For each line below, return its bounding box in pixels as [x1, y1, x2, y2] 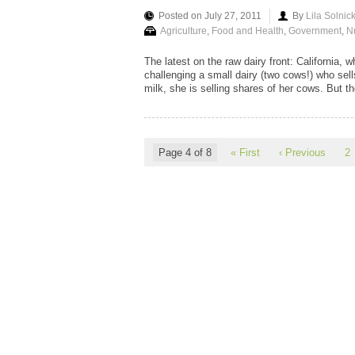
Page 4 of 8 [158, 146, 212, 158]
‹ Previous [279, 146, 326, 158]
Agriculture [160, 25, 207, 36]
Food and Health [212, 25, 284, 36]
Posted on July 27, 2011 [158, 10, 261, 21]
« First [231, 146, 260, 158]
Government [288, 25, 342, 36]
